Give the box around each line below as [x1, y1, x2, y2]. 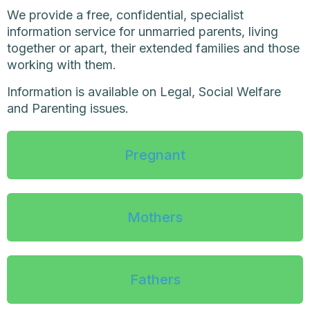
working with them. [7, 57, 116, 73]
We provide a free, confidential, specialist [7, 8, 244, 23]
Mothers [127, 208, 183, 226]
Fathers [129, 271, 181, 288]
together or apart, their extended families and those [7, 41, 300, 56]
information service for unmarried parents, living [7, 24, 278, 39]
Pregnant [125, 146, 185, 163]
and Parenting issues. [7, 100, 129, 116]
